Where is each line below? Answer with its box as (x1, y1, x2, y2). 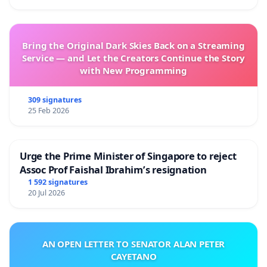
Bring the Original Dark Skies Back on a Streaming (22, 39, 245, 52)
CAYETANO (110, 250, 157, 263)
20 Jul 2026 (27, 188, 65, 198)
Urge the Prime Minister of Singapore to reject (20, 149, 237, 163)
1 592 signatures (27, 177, 88, 188)
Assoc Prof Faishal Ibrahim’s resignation (20, 163, 207, 177)
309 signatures (27, 95, 82, 105)
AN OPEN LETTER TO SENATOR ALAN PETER (42, 238, 225, 250)
